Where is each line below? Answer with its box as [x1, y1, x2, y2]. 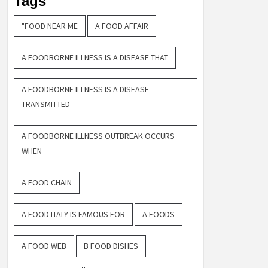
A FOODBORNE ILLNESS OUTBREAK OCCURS [22, 130, 175, 142]
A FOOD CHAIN [22, 177, 72, 188]
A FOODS [142, 209, 175, 220]
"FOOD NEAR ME [22, 20, 78, 32]
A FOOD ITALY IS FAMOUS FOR [22, 209, 125, 220]
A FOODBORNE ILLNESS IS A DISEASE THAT [22, 52, 168, 63]
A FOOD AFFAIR [95, 20, 148, 32]
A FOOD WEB [22, 240, 66, 252]
